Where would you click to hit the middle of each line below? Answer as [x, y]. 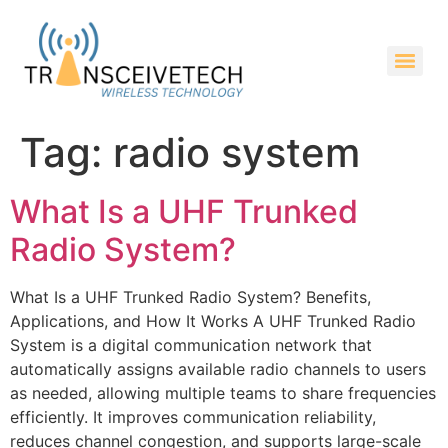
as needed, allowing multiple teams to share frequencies [223, 393]
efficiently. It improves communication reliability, [193, 417]
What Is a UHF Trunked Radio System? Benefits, [190, 297]
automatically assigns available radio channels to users [218, 369]
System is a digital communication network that [191, 345]
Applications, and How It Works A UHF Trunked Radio [213, 321]
